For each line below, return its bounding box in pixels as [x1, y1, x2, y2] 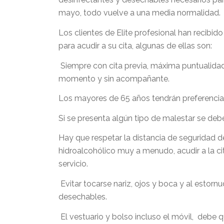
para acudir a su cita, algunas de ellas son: [58, 40, 214, 50]
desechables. [58, 191, 107, 201]
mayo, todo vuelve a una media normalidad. [58, 8, 221, 18]
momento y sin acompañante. [58, 73, 170, 83]
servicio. [58, 159, 88, 169]
